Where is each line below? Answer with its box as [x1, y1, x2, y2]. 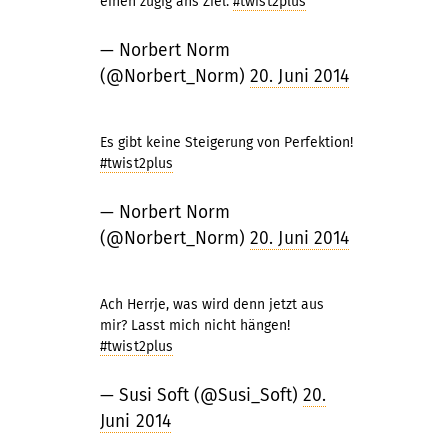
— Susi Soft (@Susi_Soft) [100, 385, 303, 406]
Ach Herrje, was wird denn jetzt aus [100, 296, 324, 313]
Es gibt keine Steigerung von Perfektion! [100, 134, 353, 151]
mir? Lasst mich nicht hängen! [100, 317, 290, 334]
